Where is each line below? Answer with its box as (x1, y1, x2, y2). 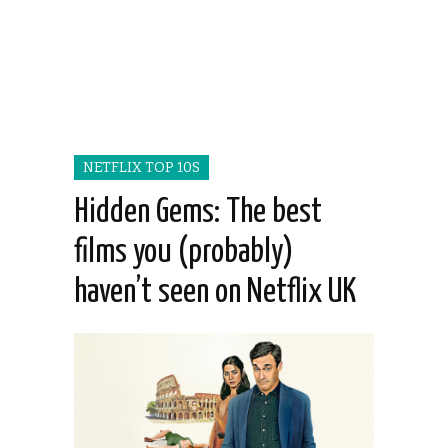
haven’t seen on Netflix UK (74, 276, 356, 310)
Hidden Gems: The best (74, 196, 322, 230)
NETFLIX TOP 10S (83, 159, 200, 177)
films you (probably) (74, 236, 293, 270)
